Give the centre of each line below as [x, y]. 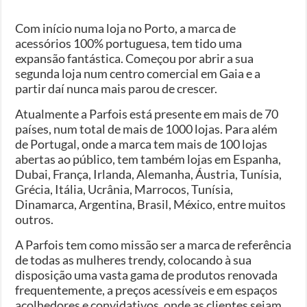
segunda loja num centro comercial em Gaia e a [138, 73]
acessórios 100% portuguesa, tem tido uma [129, 43]
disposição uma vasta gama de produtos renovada [147, 274]
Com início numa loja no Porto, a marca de [126, 28]
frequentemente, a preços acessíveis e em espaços [147, 290]
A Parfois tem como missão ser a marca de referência [153, 244]
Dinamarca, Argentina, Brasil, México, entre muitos [151, 204]
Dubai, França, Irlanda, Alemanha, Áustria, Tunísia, [149, 174]
